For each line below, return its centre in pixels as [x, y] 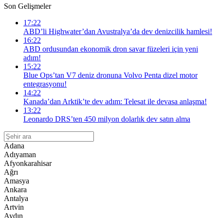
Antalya [16, 198]
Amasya [17, 181]
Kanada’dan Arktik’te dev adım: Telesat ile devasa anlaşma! [115, 101]
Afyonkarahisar [28, 163]
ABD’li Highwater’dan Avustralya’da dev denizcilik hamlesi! [118, 31]
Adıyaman [20, 154]
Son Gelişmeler [27, 6]
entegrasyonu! [45, 84]
